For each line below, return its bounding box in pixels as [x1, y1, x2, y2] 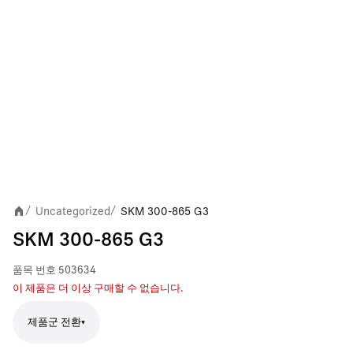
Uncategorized [35, 205, 110, 217]
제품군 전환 [28, 317, 81, 328]
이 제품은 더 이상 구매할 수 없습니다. [13, 284, 183, 294]
